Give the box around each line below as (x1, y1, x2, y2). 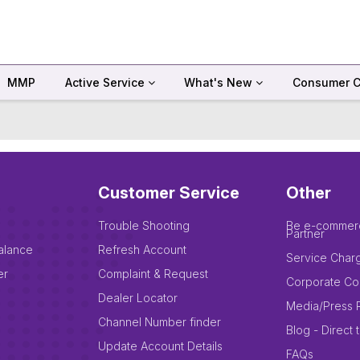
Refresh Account (98, 243, 186, 256)
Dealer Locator (98, 291, 178, 305)
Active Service (64, 76, 148, 89)
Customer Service (98, 183, 239, 202)
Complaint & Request (98, 267, 208, 280)
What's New (184, 76, 256, 89)
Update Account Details (98, 339, 223, 353)
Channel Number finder (98, 315, 221, 329)
